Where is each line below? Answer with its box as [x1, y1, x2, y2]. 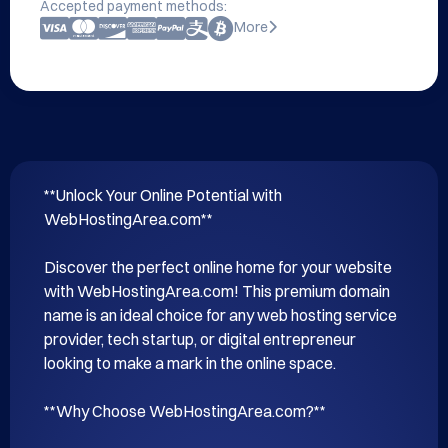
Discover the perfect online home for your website [44, 257, 392, 277]
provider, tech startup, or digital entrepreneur [44, 329, 356, 349]
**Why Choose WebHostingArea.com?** [44, 401, 326, 421]
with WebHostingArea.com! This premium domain [44, 281, 390, 301]
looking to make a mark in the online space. [44, 353, 336, 373]
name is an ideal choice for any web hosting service [44, 305, 397, 325]
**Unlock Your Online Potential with [44, 185, 282, 205]
